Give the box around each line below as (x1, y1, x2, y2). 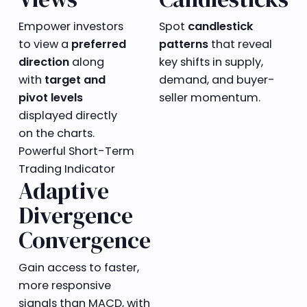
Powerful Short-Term (18, 143, 134, 159)
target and (44, 71, 106, 88)
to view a (18, 36, 71, 52)
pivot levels (18, 89, 83, 106)
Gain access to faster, (18, 260, 139, 276)
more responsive (18, 278, 111, 294)
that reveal (208, 36, 273, 52)
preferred (71, 36, 126, 52)
